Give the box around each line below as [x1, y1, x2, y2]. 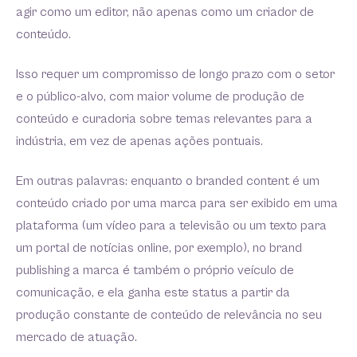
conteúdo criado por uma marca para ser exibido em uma [16, 196, 338, 212]
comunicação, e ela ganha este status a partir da [16, 285, 290, 301]
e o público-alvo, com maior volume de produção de [16, 89, 304, 105]
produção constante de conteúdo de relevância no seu [16, 308, 322, 324]
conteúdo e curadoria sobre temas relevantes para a [16, 112, 312, 127]
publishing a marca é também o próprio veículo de [16, 263, 294, 279]
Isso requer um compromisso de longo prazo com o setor [16, 67, 335, 83]
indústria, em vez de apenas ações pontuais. [16, 134, 263, 150]
